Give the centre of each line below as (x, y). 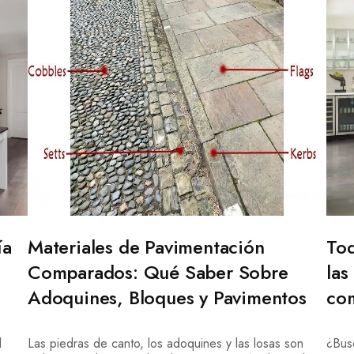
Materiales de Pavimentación (146, 247)
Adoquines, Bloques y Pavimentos (167, 297)
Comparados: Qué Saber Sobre (158, 272)
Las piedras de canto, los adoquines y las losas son (165, 343)
